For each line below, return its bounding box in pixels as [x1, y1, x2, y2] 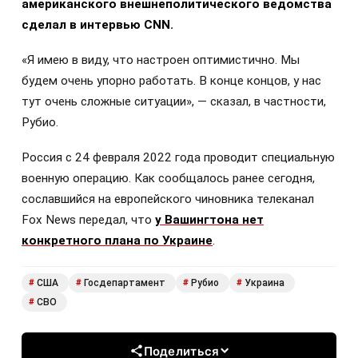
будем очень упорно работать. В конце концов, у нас [22, 74, 321, 89]
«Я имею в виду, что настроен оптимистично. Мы [22, 53, 300, 68]
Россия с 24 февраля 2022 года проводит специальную [22, 150, 335, 165]
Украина [245, 276, 284, 288]
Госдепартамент [84, 276, 165, 288]
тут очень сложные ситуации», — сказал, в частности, [22, 94, 326, 109]
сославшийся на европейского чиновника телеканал [22, 192, 314, 207]
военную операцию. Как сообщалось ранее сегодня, [22, 171, 315, 186]
